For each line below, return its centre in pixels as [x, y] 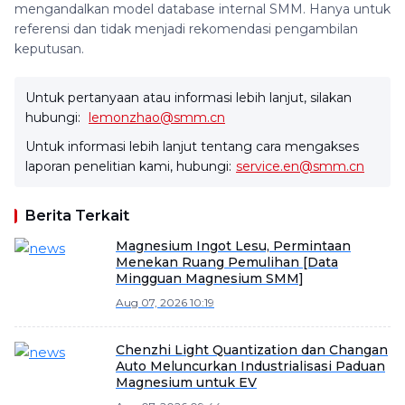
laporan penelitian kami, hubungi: [128, 166]
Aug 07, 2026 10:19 [165, 302]
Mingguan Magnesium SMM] [210, 278]
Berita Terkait [77, 216]
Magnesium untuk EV [186, 382]
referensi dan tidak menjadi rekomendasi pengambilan [186, 29]
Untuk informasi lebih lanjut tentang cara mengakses [192, 146]
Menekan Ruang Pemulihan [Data [227, 262]
